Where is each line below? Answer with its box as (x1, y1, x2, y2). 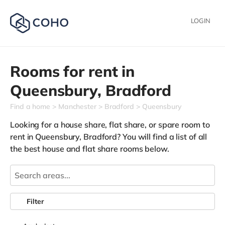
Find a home (10, 102, 50, 111)
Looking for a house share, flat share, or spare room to (10, 120, 210, 130)
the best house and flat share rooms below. (10, 144, 169, 154)
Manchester (58, 102, 96, 111)
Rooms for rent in (10, 62, 135, 81)
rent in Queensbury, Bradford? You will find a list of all (10, 132, 207, 142)
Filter (27, 197, 44, 206)
